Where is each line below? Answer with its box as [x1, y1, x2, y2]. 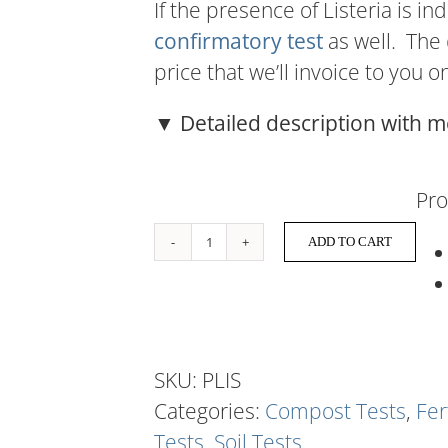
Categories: [154, 397, 265, 425]
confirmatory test [154, 27, 323, 55]
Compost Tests [265, 397, 406, 425]
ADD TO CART [308, 234, 392, 249]
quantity [207, 272, 285, 301]
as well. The [323, 27, 446, 55]
